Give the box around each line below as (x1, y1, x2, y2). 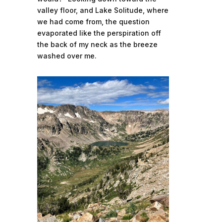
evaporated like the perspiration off (37, 29, 161, 38)
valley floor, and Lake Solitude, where (37, 6, 168, 15)
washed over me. (37, 52, 97, 60)
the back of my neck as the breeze (37, 40, 158, 49)
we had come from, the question (37, 17, 150, 26)
